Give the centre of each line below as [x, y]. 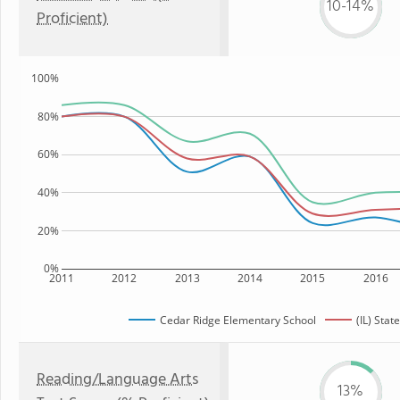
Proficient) [72, 19]
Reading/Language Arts [117, 380]
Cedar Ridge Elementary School [238, 320]
